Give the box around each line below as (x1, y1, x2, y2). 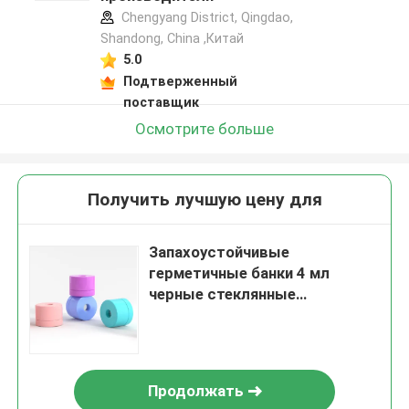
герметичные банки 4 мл (149, 264, 330, 283)
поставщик (122, 94, 199, 110)
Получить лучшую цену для (87, 189, 322, 211)
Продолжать (147, 382, 244, 401)
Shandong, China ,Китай (100, 31, 244, 47)
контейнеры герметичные (149, 327, 341, 346)
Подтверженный (122, 73, 237, 89)
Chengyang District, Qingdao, (117, 10, 293, 26)
